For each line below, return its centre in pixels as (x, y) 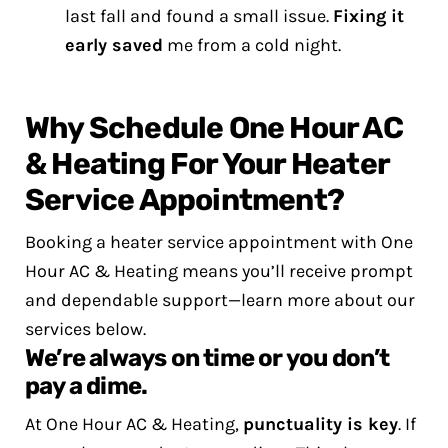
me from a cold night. (252, 45)
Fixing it (368, 16)
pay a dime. (86, 386)
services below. (85, 329)
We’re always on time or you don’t (207, 358)
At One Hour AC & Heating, (134, 424)
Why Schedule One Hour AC (214, 128)
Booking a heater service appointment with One (219, 242)
